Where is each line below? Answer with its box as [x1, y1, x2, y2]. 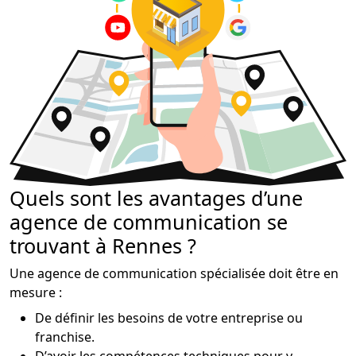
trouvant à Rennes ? [10, 231, 196, 259]
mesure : [10, 283, 62, 301]
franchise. [35, 327, 95, 346]
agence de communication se [10, 207, 288, 235]
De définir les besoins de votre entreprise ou [35, 308, 303, 327]
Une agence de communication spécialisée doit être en [10, 264, 339, 282]
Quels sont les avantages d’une [10, 184, 303, 211]
